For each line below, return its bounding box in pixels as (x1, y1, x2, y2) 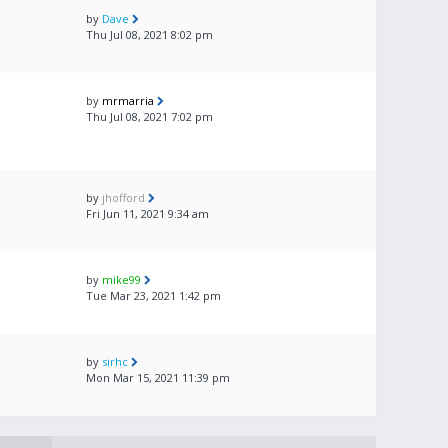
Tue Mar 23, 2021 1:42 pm (86, 288, 221, 303)
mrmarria (102, 93, 154, 108)
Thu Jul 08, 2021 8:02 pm (86, 27, 213, 42)
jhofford (102, 190, 145, 205)
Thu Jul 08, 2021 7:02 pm (86, 109, 213, 124)
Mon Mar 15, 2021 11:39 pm (86, 370, 230, 385)
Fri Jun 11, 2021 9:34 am (86, 206, 209, 221)
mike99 (102, 272, 141, 287)
